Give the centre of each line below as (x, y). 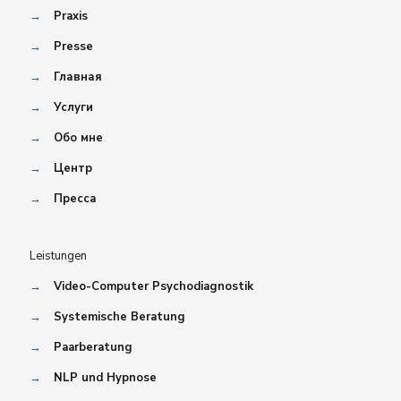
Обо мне (78, 138)
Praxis (71, 17)
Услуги (73, 108)
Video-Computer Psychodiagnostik (154, 287)
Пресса (75, 199)
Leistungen (58, 256)
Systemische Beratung (119, 317)
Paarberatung (93, 348)
